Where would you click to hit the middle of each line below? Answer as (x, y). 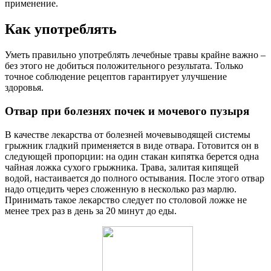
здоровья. (24, 88)
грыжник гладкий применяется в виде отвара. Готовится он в (132, 145)
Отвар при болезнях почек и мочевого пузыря (127, 111)
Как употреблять (61, 29)
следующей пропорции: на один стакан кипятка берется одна (132, 156)
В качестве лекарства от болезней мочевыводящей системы (128, 134)
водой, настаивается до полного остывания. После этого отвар (135, 178)
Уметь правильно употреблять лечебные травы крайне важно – (135, 55)
